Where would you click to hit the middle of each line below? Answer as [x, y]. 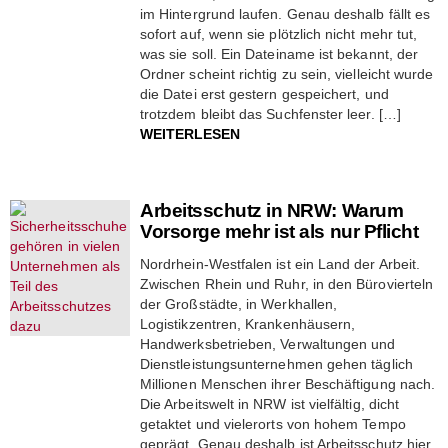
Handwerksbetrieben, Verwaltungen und [268, 343]
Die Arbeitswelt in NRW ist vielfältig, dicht [270, 403]
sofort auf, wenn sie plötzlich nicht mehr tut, [279, 33]
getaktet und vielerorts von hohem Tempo [273, 423]
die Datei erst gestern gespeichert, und [264, 93]
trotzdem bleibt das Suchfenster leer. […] [270, 113]
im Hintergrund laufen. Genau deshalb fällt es [285, 13]
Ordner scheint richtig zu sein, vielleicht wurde [287, 73]
